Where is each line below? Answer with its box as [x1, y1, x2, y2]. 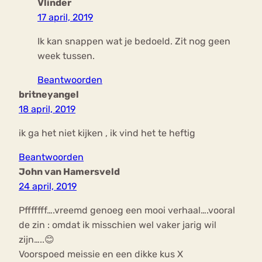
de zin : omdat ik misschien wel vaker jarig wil [19, 219, 216, 231]
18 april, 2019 [19, 104, 75, 115]
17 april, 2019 [37, 12, 93, 23]
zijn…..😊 [19, 234, 54, 246]
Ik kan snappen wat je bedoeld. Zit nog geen [37, 36, 230, 47]
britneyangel [19, 89, 79, 101]
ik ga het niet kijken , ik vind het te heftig [19, 127, 195, 139]
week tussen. [37, 50, 95, 62]
